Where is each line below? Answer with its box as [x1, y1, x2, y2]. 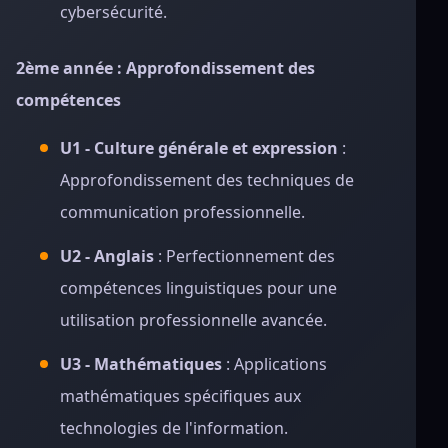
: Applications [222, 353, 327, 375]
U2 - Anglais [60, 245, 154, 267]
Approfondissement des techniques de [60, 169, 354, 191]
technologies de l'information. [60, 417, 288, 439]
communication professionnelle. [60, 201, 305, 223]
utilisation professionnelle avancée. [60, 309, 327, 331]
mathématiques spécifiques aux [60, 385, 301, 407]
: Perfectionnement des [154, 245, 335, 267]
